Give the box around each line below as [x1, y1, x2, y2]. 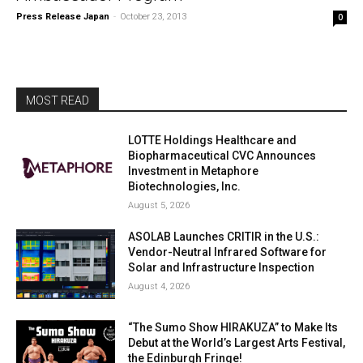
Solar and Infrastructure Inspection [128, 261, 315, 274]
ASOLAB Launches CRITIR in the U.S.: [128, 230, 320, 243]
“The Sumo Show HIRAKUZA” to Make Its [128, 320, 339, 334]
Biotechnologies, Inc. [128, 180, 241, 193]
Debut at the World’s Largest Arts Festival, [128, 335, 346, 349]
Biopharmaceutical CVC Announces [128, 149, 317, 162]
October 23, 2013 [120, 11, 186, 22]
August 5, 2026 [128, 200, 190, 211]
